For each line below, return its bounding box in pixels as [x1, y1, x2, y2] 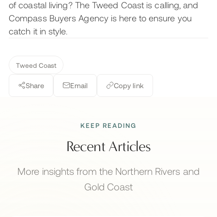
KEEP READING [80, 121, 137, 129]
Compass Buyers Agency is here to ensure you [9, 12, 192, 23]
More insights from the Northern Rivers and [17, 165, 200, 177]
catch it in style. [9, 25, 67, 36]
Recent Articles [66, 138, 151, 155]
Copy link [113, 80, 144, 90]
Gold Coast [84, 181, 133, 193]
